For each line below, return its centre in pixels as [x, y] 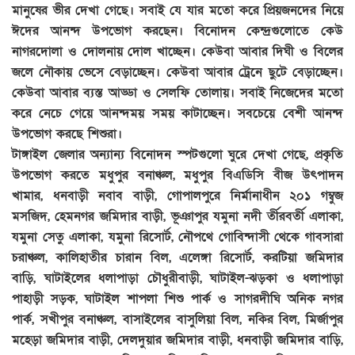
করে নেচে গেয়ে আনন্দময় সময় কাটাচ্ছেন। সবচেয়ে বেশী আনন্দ [177, 114]
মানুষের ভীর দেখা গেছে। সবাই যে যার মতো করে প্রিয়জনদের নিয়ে [177, 11]
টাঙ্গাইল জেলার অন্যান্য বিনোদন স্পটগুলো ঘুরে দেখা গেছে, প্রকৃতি [177, 155]
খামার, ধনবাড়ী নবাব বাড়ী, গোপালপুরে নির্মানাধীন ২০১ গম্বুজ [177, 196]
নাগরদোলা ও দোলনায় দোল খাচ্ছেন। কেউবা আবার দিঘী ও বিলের [177, 52]
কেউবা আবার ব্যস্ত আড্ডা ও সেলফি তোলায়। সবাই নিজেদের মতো [177, 93]
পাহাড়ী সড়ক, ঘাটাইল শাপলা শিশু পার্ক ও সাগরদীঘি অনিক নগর [177, 299]
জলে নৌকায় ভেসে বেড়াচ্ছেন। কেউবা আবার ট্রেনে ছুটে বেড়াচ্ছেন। [177, 73]
